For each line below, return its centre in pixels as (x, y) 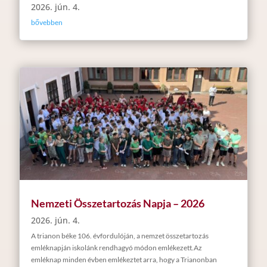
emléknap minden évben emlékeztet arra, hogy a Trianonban (124, 259)
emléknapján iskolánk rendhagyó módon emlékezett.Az (116, 247)
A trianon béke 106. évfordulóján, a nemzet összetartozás (119, 235)
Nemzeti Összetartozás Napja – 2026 (117, 203)
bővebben (46, 22)
